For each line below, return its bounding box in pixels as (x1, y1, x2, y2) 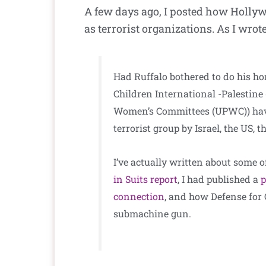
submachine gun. (113, 207, 191, 220)
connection (113, 190, 164, 203)
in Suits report (113, 173, 178, 186)
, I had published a (178, 173, 261, 186)
